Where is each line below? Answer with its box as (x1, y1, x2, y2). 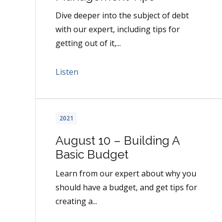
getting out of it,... (55, 38, 121, 49)
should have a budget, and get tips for (55, 182, 197, 193)
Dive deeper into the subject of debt (55, 10, 189, 21)
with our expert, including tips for (55, 24, 180, 35)
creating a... (55, 196, 97, 207)
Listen (55, 66, 78, 78)
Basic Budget (55, 147, 128, 162)
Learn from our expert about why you (55, 168, 196, 179)
